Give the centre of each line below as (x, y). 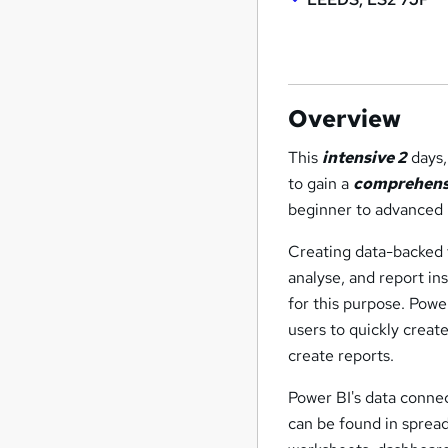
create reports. (341, 356)
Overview (345, 119)
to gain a (321, 184)
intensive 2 (365, 158)
